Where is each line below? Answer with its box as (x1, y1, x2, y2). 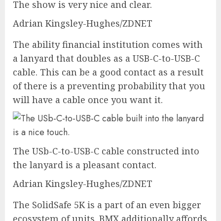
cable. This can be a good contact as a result (13, 66, 204, 78)
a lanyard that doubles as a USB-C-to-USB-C (13, 52, 200, 65)
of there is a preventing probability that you (13, 80, 205, 92)
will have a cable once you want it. (13, 94, 163, 106)
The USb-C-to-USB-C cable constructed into (13, 145, 199, 157)
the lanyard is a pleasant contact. (13, 159, 156, 171)
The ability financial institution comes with (13, 38, 203, 51)
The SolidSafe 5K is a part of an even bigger (13, 199, 201, 211)
